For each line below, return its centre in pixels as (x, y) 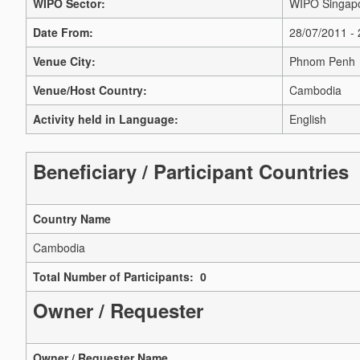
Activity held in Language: (106, 119)
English (308, 119)
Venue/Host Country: (90, 90)
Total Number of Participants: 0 (120, 277)
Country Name (72, 219)
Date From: (63, 32)
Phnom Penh (322, 61)
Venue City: (64, 61)
